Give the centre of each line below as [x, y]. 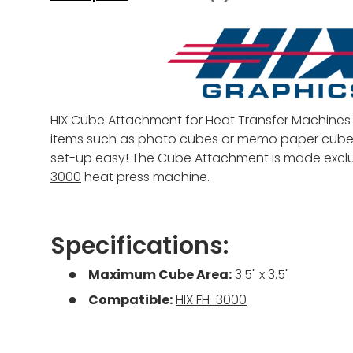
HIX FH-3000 [211, 300]
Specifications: [139, 246]
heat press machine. [145, 177]
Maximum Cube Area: [160, 275]
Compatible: [130, 300]
